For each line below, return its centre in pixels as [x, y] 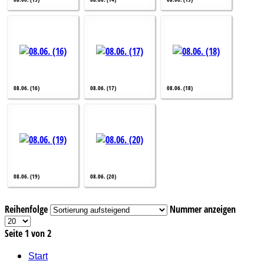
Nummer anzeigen [203, 209]
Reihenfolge [27, 209]
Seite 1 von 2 [28, 233]
